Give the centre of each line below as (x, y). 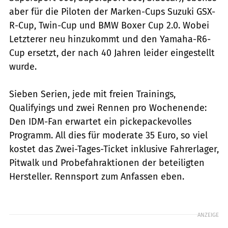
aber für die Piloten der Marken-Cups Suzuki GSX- (112, 11)
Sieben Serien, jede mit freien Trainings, (92, 94)
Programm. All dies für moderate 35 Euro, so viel (108, 135)
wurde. (23, 66)
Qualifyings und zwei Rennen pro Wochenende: (108, 108)
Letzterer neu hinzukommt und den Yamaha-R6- (110, 39)
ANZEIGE (208, 215)
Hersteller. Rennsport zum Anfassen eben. (97, 176)
